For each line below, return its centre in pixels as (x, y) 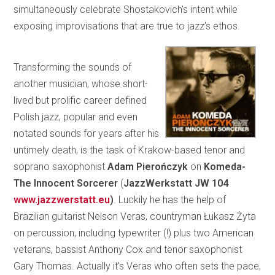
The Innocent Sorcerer (66, 184)
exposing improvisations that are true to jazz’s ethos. (127, 26)
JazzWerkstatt (158, 184)
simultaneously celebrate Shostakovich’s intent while (126, 10)
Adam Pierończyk (148, 167)
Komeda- (225, 167)
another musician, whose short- (81, 84)
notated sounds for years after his (87, 134)
